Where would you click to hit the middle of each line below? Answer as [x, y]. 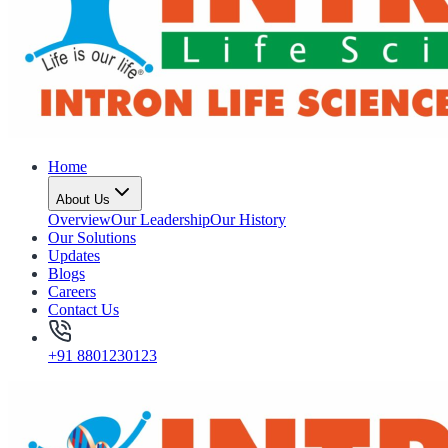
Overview [79, 219]
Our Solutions [92, 237]
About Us [83, 199]
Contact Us [83, 309]
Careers [72, 291]
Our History [248, 219]
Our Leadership [160, 219]
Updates [74, 255]
